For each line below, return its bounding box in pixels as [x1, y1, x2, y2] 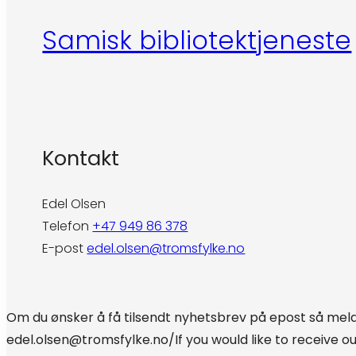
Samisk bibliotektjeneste [42, 21, 352, 58]
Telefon [42, 217, 93, 236]
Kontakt [42, 144, 120, 173]
